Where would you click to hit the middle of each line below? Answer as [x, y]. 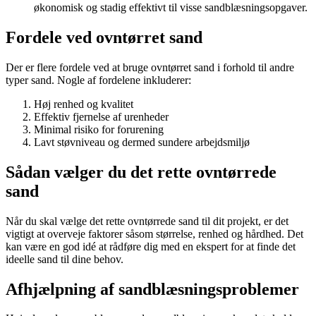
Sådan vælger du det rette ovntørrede [141, 172]
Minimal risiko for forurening [99, 129]
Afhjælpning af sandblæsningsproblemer [152, 289]
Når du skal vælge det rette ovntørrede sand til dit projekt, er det [147, 221]
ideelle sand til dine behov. [65, 259]
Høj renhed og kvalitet [84, 104]
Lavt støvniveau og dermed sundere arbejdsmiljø [142, 142]
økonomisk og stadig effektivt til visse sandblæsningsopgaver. [171, 8]
